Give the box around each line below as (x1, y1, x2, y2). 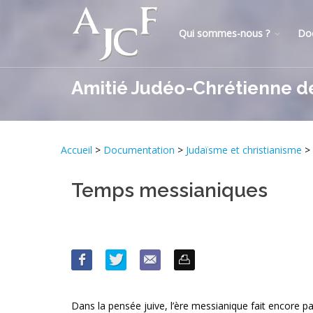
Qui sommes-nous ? (178, 27, 270, 40)
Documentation (103, 143, 175, 157)
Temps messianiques (71, 179, 268, 203)
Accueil (61, 143, 95, 157)
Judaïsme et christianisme (186, 143, 302, 157)
